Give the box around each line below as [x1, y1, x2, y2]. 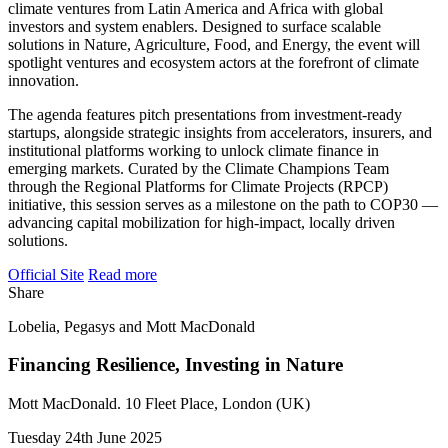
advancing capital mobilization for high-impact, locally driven [8, 213, 395, 231]
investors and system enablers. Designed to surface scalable [8, 17, 381, 35]
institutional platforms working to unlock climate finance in [8, 141, 379, 159]
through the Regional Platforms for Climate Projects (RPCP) [8, 177, 388, 195]
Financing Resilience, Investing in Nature [8, 354, 343, 376]
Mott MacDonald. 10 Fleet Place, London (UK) [8, 395, 310, 413]
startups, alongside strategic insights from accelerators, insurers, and [8, 123, 432, 141]
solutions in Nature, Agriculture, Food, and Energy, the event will [8, 35, 420, 53]
